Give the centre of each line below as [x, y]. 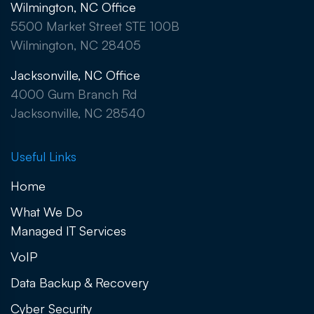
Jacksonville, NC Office [75, 75]
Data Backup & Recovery [80, 283]
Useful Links [43, 157]
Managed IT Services [68, 231]
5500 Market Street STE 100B [95, 26]
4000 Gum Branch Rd [74, 94]
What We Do [47, 212]
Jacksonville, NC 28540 [78, 113]
